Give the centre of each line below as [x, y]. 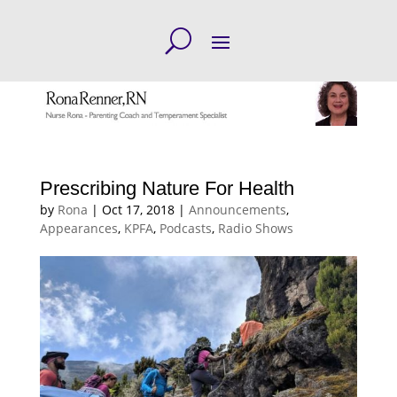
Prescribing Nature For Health [167, 188]
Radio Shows [255, 228]
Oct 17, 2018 [138, 209]
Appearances [78, 228]
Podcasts [185, 228]
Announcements [237, 209]
